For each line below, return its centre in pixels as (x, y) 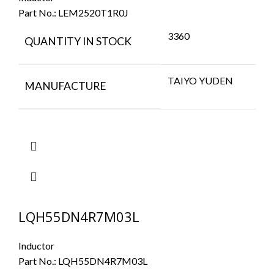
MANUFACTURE (65, 86)
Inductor (36, 245)
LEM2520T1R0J (93, 12)
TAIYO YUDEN (200, 80)
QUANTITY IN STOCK (78, 41)
